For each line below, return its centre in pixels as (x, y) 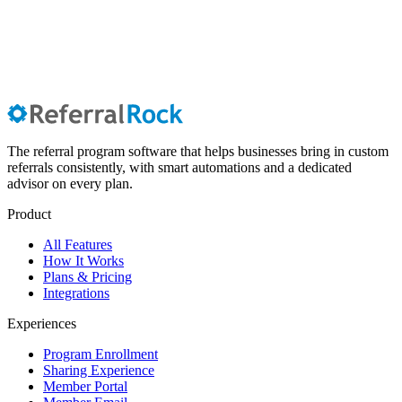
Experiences (42, 324)
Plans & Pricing (87, 277)
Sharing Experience (99, 371)
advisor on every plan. (70, 184)
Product (29, 214)
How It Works (83, 261)
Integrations (76, 293)
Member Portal (85, 387)
